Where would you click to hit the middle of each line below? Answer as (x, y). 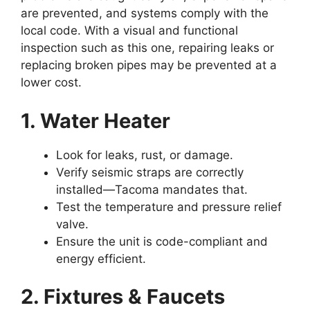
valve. (72, 224)
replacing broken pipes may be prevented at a (149, 65)
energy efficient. (101, 258)
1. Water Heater (95, 120)
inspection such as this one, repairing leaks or (147, 48)
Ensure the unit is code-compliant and (162, 241)
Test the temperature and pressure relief (169, 207)
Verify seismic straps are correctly (150, 172)
